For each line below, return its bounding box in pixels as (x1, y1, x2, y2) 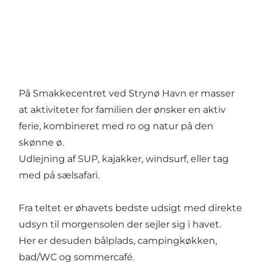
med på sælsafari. (19, 170, 99, 181)
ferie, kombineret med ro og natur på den (19, 120, 213, 132)
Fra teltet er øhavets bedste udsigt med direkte (19, 202, 242, 214)
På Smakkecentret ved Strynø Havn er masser (19, 88, 235, 99)
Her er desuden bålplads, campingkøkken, (19, 235, 217, 247)
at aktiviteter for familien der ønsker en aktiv (19, 104, 226, 116)
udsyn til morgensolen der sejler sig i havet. (19, 219, 221, 230)
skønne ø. (19, 137, 64, 149)
